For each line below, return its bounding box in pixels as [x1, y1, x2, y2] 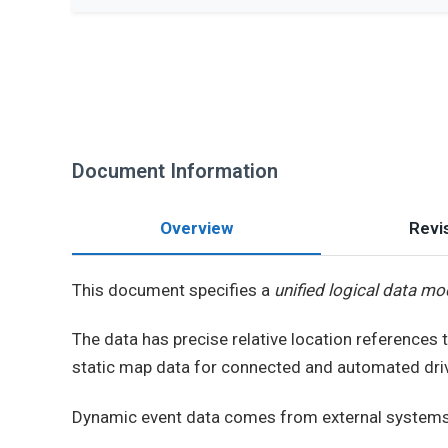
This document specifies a [72, 280, 274, 300]
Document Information [72, 159, 278, 183]
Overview [160, 218, 233, 238]
